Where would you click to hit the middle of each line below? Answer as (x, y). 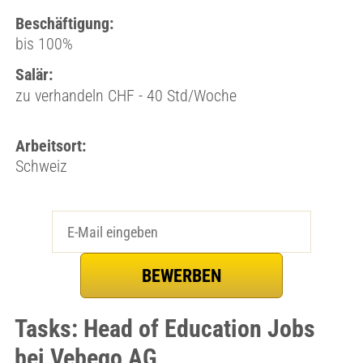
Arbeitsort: (50, 146)
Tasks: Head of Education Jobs (164, 329)
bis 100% (44, 44)
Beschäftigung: (64, 23)
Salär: (34, 75)
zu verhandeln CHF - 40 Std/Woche (126, 96)
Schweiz (41, 166)
